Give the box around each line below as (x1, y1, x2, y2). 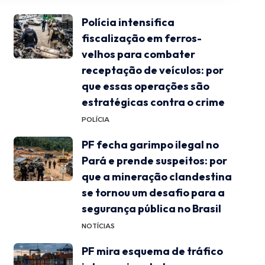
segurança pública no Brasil (81, 201, 221, 215)
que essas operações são (81, 79, 209, 93)
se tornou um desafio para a (81, 185, 225, 199)
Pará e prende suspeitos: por (81, 153, 227, 167)
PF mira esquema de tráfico (81, 244, 223, 258)
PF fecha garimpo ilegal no (81, 137, 219, 151)
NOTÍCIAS (81, 221, 115, 230)
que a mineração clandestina (81, 169, 232, 183)
